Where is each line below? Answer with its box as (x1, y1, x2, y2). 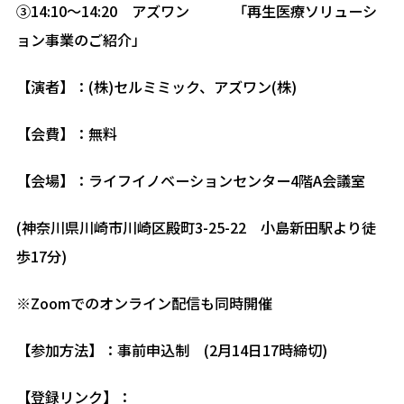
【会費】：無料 (15, 122, 117, 144)
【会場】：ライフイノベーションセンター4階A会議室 (15, 169, 365, 191)
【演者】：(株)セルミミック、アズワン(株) (15, 75, 297, 97)
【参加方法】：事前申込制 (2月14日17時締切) (15, 338, 327, 361)
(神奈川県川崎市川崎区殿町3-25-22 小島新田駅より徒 (15, 216, 376, 238)
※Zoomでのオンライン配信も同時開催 (15, 291, 272, 314)
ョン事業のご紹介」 (15, 28, 146, 50)
